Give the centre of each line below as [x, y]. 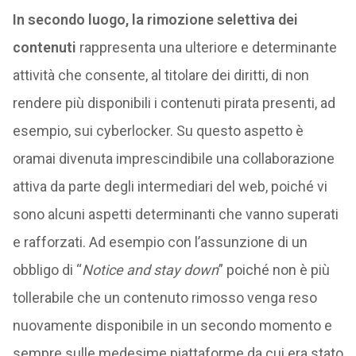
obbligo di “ [47, 270]
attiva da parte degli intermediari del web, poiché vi [170, 186]
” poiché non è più [274, 270]
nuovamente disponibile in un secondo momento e [172, 325]
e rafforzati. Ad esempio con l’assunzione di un [160, 242]
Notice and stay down [150, 270]
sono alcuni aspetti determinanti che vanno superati [175, 214]
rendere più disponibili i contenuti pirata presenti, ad [174, 103]
